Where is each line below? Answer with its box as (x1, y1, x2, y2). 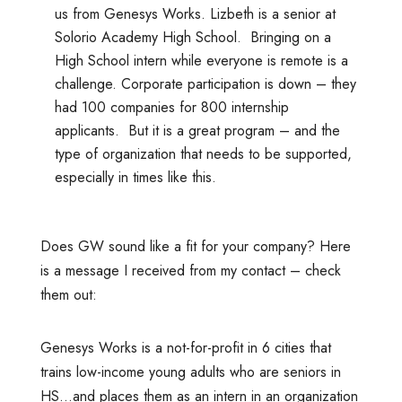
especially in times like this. (54, 166, 216, 188)
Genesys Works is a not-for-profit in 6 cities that (39, 336, 331, 358)
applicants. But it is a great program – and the (54, 119, 340, 141)
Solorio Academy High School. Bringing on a (54, 26, 331, 48)
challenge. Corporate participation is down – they (54, 73, 356, 94)
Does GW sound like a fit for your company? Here (39, 235, 351, 257)
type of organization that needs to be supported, (54, 143, 352, 164)
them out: (39, 284, 97, 305)
